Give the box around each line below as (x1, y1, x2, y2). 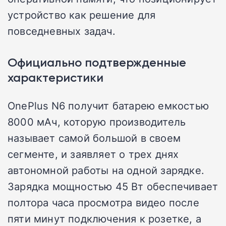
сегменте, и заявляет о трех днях (8, 147, 179, 161)
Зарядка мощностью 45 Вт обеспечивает (8, 179, 218, 194)
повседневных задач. (8, 24, 116, 38)
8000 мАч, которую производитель (8, 115, 186, 129)
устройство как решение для (8, 8, 156, 22)
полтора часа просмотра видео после (8, 195, 199, 210)
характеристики (8, 70, 103, 85)
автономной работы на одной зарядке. (8, 163, 205, 178)
